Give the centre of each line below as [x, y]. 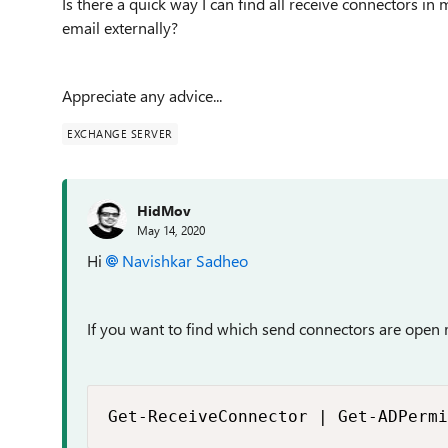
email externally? [120, 27]
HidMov [164, 210]
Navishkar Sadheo [185, 260]
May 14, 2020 [171, 229]
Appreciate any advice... [142, 95]
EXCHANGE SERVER [120, 133]
